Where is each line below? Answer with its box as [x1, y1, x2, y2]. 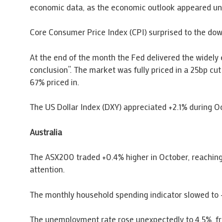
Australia [29, 126, 62, 137]
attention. [29, 164, 65, 175]
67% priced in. [29, 76, 79, 87]
